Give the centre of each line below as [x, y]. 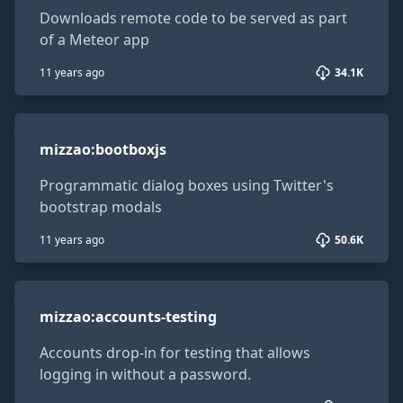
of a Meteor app [94, 40]
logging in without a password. [145, 374]
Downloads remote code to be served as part [193, 18]
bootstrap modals [101, 207]
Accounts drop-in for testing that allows [175, 353]
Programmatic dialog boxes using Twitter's [187, 185]
